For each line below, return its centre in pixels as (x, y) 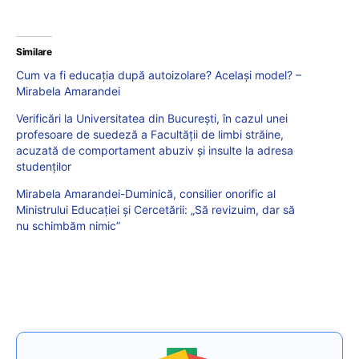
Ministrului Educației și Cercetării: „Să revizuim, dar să (155, 210)
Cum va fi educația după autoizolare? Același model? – (159, 75)
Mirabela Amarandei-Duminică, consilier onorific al (146, 194)
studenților (44, 167)
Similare (34, 52)
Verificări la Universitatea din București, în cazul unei (152, 119)
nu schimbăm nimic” (68, 226)
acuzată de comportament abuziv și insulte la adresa (155, 151)
